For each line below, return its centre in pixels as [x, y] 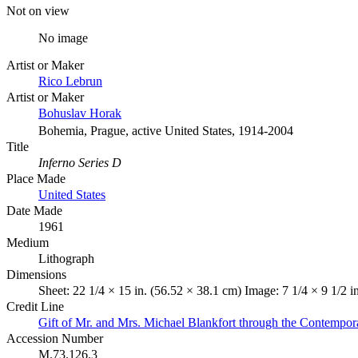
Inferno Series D [80, 162]
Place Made [36, 178]
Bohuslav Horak [80, 113]
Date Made [34, 210]
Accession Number [55, 338]
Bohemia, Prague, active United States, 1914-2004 [166, 130]
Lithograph [66, 258]
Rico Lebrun [70, 81]
